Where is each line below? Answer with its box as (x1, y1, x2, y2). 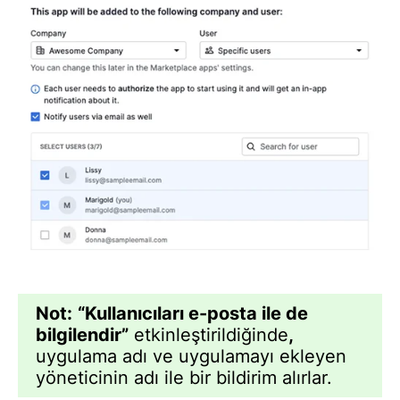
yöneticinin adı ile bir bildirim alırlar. (36, 367, 332, 389)
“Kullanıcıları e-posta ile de (78, 303, 308, 325)
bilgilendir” (36, 324, 129, 346)
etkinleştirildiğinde (129, 324, 288, 346)
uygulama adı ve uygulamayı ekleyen (36, 346, 346, 368)
